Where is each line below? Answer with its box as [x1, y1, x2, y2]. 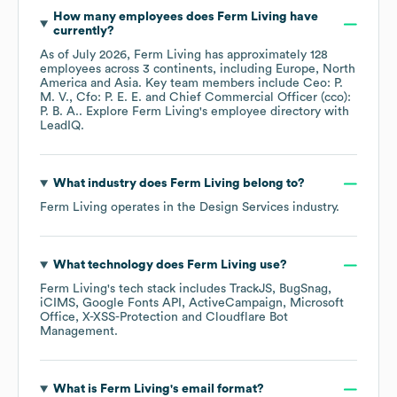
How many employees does [52, 11, 217, 24]
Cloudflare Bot [206, 311, 288, 324]
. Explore [79, 105, 132, 119]
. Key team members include [138, 77, 303, 90]
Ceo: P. [303, 77, 343, 90]
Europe [276, 63, 315, 76]
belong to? [239, 177, 305, 191]
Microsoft [290, 297, 344, 310]
